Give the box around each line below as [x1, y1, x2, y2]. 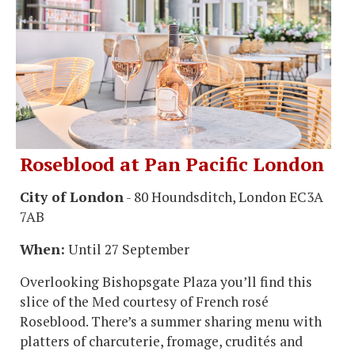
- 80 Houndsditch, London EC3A [124, 188, 323, 207]
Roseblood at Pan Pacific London [20, 151, 324, 177]
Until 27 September [65, 240, 189, 259]
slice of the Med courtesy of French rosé [20, 292, 269, 311]
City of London [20, 188, 124, 207]
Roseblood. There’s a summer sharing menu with [20, 312, 322, 331]
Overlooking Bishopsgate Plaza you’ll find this [20, 273, 312, 292]
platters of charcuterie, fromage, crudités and [20, 332, 303, 351]
